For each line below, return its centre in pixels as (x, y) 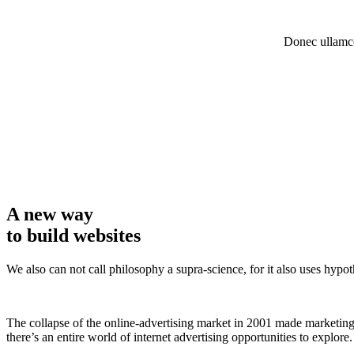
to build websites (73, 236)
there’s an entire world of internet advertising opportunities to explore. (179, 337)
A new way (50, 215)
